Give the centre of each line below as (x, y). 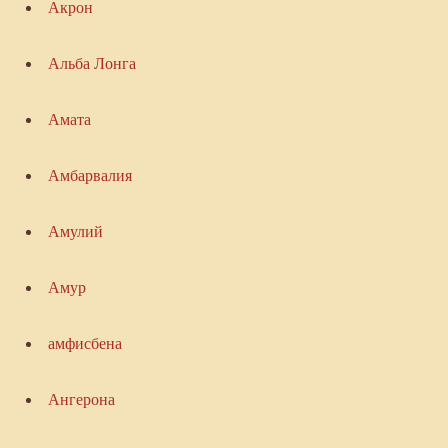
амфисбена (84, 344)
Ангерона (81, 400)
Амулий (75, 232)
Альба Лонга (91, 64)
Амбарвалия (89, 176)
